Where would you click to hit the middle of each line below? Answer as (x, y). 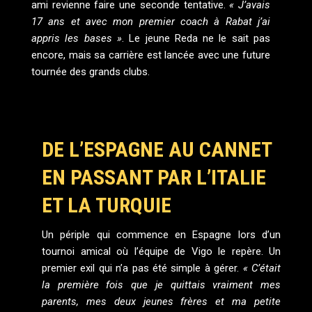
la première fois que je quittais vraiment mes (161, 285)
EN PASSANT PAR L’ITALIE (154, 178)
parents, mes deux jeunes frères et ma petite (161, 302)
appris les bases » (77, 39)
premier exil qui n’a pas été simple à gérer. (142, 268)
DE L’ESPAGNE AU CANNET (157, 150)
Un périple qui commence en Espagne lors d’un (161, 235)
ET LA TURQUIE (107, 205)
